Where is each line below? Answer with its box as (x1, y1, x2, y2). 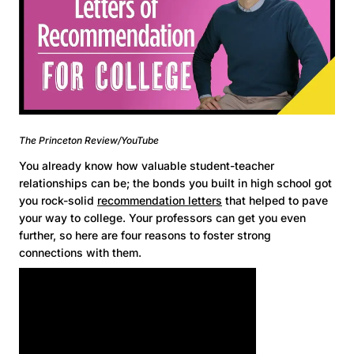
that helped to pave (222, 193, 328, 207)
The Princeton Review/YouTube (19, 134, 159, 146)
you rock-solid (19, 193, 97, 207)
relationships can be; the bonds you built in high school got (19, 175, 332, 190)
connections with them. (19, 245, 141, 259)
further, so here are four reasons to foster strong (19, 228, 271, 242)
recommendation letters (97, 193, 222, 207)
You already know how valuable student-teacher (19, 158, 274, 172)
